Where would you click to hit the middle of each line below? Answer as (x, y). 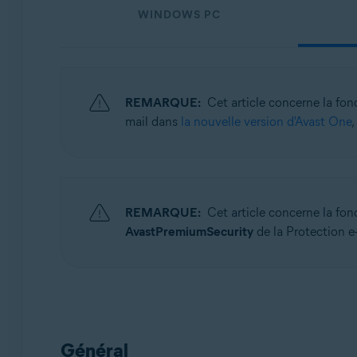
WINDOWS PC (179, 15)
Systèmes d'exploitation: (146, 11)
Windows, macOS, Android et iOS (170, 36)
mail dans (153, 122)
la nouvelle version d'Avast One (266, 122)
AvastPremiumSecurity (189, 231)
